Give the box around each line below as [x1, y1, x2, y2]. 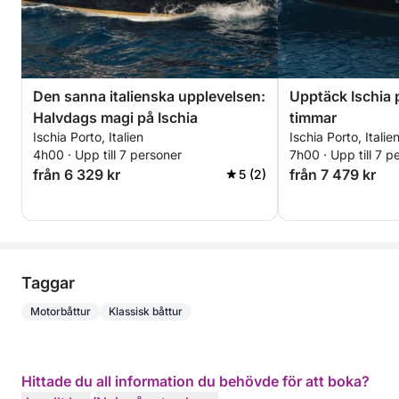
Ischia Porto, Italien [33, 129, 143, 144]
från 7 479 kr [289, 166, 376, 183]
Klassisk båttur [109, 305, 183, 318]
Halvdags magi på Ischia [33, 109, 198, 126]
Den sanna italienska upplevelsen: [33, 87, 265, 105]
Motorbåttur [30, 305, 91, 318]
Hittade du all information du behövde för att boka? [21, 372, 370, 390]
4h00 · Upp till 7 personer [33, 147, 182, 162]
